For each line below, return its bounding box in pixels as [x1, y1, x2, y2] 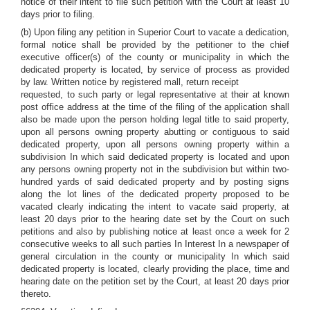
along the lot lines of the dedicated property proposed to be [21, 189, 289, 199]
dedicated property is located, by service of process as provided [21, 64, 289, 75]
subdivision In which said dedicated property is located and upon [21, 152, 289, 162]
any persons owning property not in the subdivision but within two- [21, 164, 289, 174]
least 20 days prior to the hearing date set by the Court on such [21, 214, 289, 224]
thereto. [21, 289, 51, 299]
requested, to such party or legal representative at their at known [21, 89, 289, 100]
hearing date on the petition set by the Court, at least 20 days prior [21, 276, 289, 286]
